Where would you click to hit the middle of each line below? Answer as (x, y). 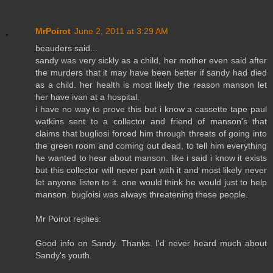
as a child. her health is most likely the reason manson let (151, 85)
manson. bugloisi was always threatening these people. (142, 195)
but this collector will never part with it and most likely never (151, 170)
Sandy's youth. (64, 256)
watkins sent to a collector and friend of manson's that (151, 122)
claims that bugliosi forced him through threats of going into (151, 134)
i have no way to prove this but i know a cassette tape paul (151, 109)
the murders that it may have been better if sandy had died (151, 73)
